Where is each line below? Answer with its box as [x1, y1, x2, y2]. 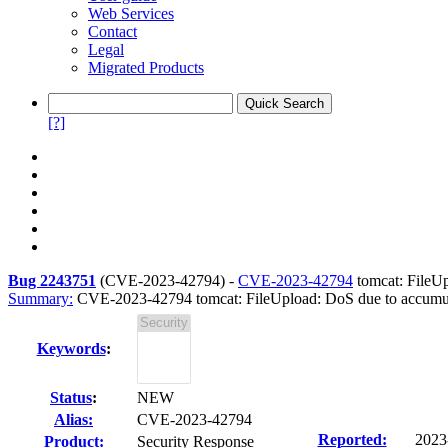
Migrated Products [88, 59, 204, 76]
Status [50, 389, 92, 406]
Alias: [54, 411, 93, 428]
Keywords [36, 340, 106, 357]
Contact [88, 23, 137, 40]
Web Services [88, 5, 174, 22]
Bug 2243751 [8, 272, 96, 289]
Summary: [8, 290, 73, 307]
